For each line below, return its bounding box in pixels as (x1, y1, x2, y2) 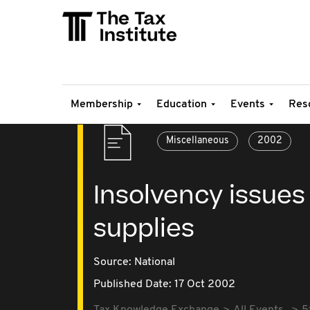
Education (156, 99, 207, 110)
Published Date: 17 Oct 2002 (93, 279, 235, 290)
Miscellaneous (166, 136, 229, 146)
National (134, 257, 175, 268)
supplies (93, 212, 194, 246)
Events (230, 99, 265, 110)
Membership (71, 99, 133, 110)
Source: (93, 257, 134, 268)
